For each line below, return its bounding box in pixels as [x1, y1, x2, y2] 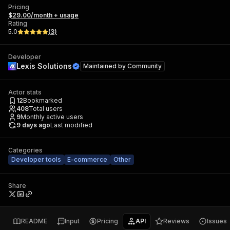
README [21, 217, 47, 225]
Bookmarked [23, 97, 62, 104]
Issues [207, 217, 227, 225]
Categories [8, 146, 43, 154]
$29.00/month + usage [8, 11, 79, 19]
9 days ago [16, 121, 50, 129]
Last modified [50, 121, 92, 129]
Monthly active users [21, 113, 83, 121]
